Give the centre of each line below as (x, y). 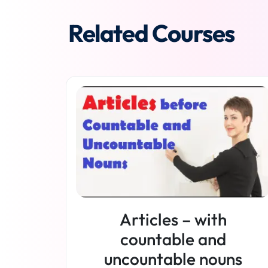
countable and (173, 239)
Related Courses (151, 33)
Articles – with (173, 219)
